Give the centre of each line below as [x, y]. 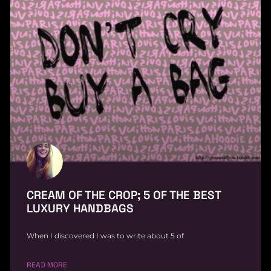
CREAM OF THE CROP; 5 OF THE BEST [124, 195]
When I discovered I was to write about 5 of [105, 236]
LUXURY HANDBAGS [80, 209]
